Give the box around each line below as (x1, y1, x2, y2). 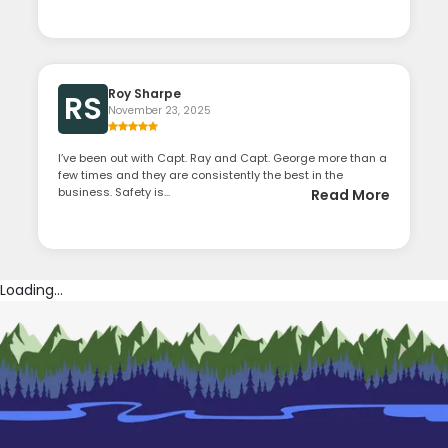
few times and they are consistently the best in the (58, 167, 344, 184)
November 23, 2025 (108, 103, 212, 119)
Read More (310, 185, 390, 206)
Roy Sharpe (108, 85, 182, 103)
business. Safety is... (58, 184, 171, 201)
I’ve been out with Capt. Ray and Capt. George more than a (58, 150, 388, 167)
